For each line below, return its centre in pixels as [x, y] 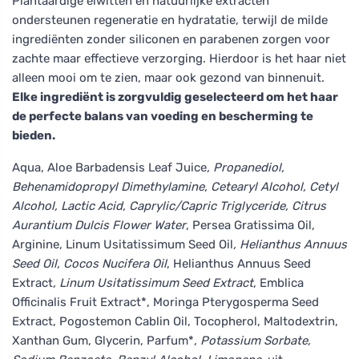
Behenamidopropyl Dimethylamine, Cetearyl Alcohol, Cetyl [175, 186]
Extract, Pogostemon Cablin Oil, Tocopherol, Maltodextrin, [175, 321]
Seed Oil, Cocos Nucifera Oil [89, 263]
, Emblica [278, 282]
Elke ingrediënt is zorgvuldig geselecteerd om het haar [175, 97]
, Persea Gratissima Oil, [250, 225]
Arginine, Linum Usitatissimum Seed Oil [123, 244]
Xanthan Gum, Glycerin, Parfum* [103, 340]
